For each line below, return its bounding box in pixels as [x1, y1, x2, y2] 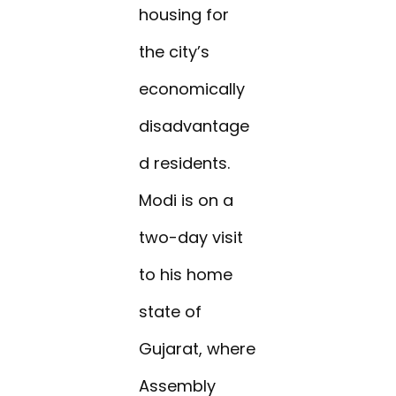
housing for [139, 4, 230, 27]
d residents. [139, 152, 231, 175]
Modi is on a [139, 189, 234, 212]
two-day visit [139, 226, 244, 249]
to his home [139, 263, 233, 286]
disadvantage [139, 115, 250, 138]
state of [139, 301, 202, 324]
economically [139, 78, 246, 101]
